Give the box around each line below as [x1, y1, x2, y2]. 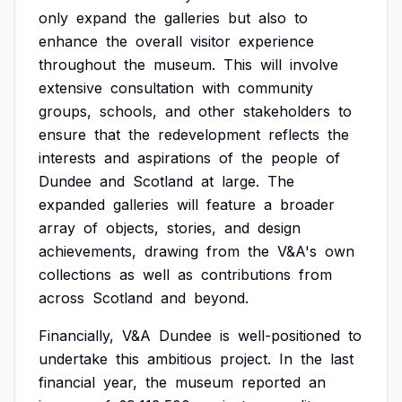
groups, [39, 102, 92, 120]
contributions [201, 266, 291, 284]
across [39, 289, 84, 307]
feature [206, 196, 256, 214]
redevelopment [158, 126, 260, 144]
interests [39, 149, 96, 167]
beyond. [194, 289, 249, 307]
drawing [144, 242, 198, 260]
